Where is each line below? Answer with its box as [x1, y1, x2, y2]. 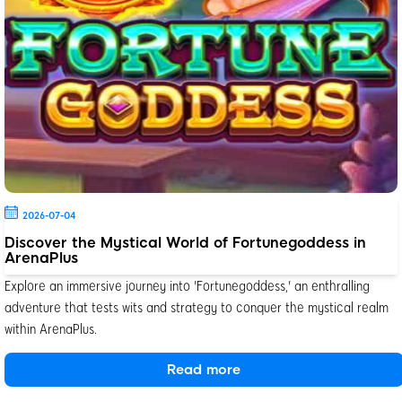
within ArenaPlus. [4, 319, 97, 337]
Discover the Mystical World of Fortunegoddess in [4, 234, 366, 252]
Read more [167, 362, 241, 379]
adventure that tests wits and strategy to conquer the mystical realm [4, 298, 389, 316]
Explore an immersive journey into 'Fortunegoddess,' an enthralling [4, 276, 370, 294]
